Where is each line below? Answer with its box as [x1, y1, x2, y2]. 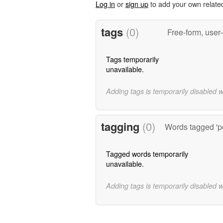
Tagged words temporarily [106, 148, 188, 159]
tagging [101, 118, 142, 135]
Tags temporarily [106, 53, 159, 64]
